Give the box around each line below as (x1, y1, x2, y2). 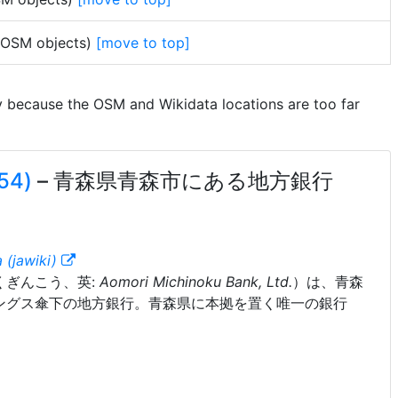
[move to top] (95, 34, 190, 52)
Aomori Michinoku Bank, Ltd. (99, 273, 292, 291)
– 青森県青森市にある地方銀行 (36, 168, 333, 194)
